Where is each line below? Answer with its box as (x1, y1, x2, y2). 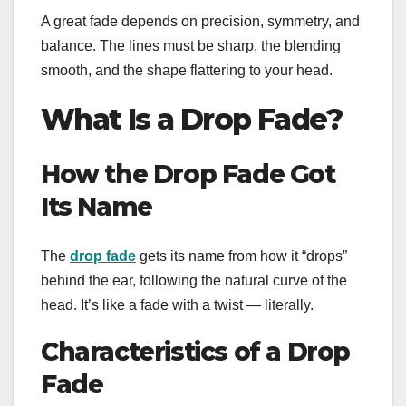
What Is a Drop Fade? (41, 101, 342, 137)
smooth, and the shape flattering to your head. (41, 62, 333, 78)
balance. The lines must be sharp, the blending (41, 37, 341, 53)
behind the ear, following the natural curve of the (41, 272, 347, 288)
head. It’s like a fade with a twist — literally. (41, 296, 314, 313)
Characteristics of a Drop (41, 335, 351, 367)
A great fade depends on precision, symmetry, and (41, 13, 360, 29)
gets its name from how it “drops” (136, 247, 347, 264)
